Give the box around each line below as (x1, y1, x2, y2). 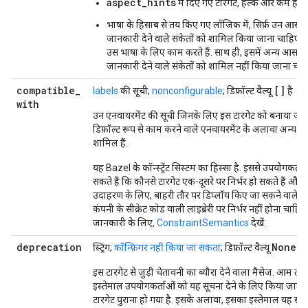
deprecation (16, 241, 82, 254)
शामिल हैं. (93, 137, 128, 148)
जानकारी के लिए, (93, 217, 157, 228)
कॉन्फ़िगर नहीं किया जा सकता (114, 242, 221, 253)
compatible (16, 84, 75, 97)
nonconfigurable (152, 85, 223, 96)
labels (93, 85, 118, 96)
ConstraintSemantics (157, 217, 249, 228)
